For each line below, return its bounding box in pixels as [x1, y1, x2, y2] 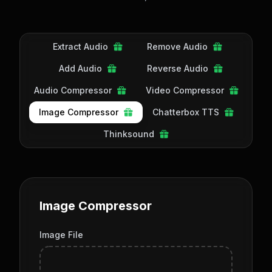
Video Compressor [145, 85, 224, 95]
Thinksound [103, 129, 154, 139]
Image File [39, 229, 83, 240]
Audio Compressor [33, 85, 112, 95]
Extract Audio [52, 41, 108, 52]
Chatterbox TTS [152, 107, 219, 117]
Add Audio [58, 63, 102, 73]
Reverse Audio [146, 63, 208, 73]
